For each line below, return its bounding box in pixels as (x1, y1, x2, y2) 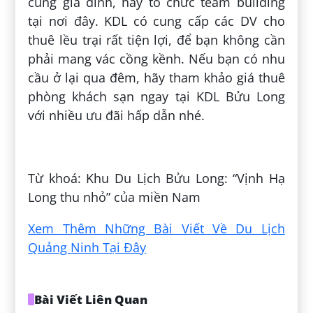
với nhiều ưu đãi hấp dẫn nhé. (28, 107, 205, 124)
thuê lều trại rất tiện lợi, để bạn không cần (28, 31, 285, 49)
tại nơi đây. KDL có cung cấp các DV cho (28, 13, 285, 30)
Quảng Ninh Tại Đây (28, 239, 147, 256)
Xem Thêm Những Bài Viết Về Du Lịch (28, 220, 285, 238)
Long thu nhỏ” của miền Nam (28, 189, 201, 206)
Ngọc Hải (91, 138, 145, 156)
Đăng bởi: (28, 138, 92, 156)
